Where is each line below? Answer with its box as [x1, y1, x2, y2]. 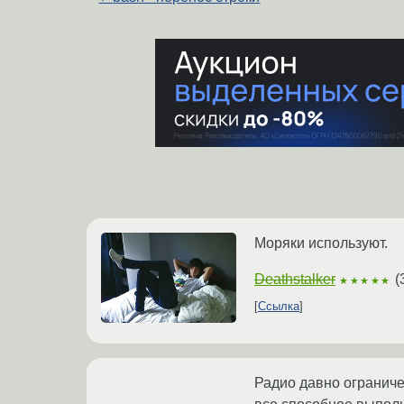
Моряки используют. [254, 235, 388, 252]
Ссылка [258, 299, 299, 314]
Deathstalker [254, 271, 335, 288]
